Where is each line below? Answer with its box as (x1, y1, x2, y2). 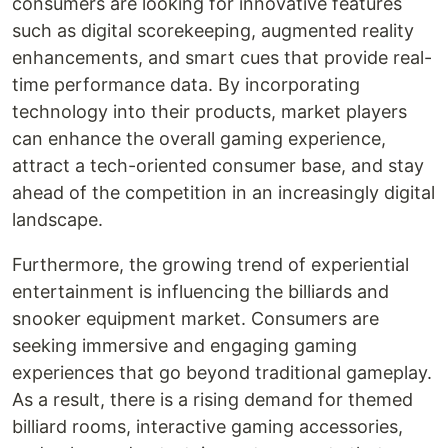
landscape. (12, 209, 103, 230)
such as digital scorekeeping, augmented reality (12, 20, 414, 41)
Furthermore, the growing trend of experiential (12, 254, 409, 275)
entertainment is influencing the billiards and (12, 281, 389, 302)
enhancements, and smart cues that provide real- (12, 47, 432, 68)
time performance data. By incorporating (12, 74, 360, 95)
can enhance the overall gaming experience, (12, 128, 386, 149)
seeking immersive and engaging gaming (12, 335, 357, 356)
